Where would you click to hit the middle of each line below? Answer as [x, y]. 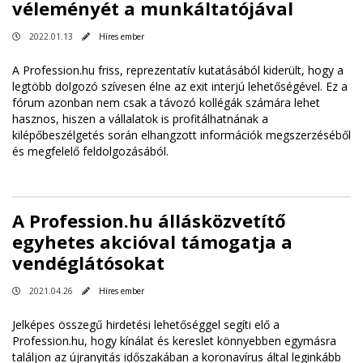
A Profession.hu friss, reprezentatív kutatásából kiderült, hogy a [178, 70]
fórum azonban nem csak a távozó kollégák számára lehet [166, 103]
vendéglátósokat [88, 263]
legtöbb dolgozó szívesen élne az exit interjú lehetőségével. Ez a [180, 87]
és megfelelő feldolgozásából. [92, 152]
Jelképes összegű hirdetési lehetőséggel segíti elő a [146, 325]
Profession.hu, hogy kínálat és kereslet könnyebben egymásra [174, 341]
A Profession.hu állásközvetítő [149, 221]
